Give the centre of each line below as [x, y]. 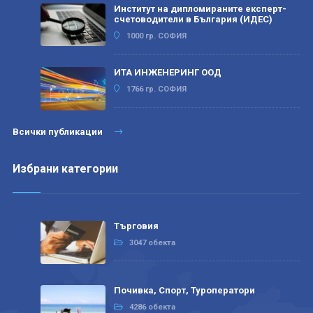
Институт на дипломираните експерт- [200, 8]
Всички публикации [58, 132]
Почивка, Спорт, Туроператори [184, 290]
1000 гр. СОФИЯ [156, 36]
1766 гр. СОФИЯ [156, 89]
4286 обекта [152, 307]
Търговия [136, 226]
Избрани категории [65, 169]
